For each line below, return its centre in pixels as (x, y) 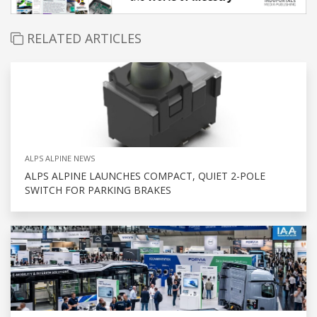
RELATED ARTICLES (82, 39)
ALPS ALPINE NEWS (60, 158)
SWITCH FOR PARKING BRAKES (98, 190)
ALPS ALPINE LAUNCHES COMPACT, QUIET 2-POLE (145, 176)
